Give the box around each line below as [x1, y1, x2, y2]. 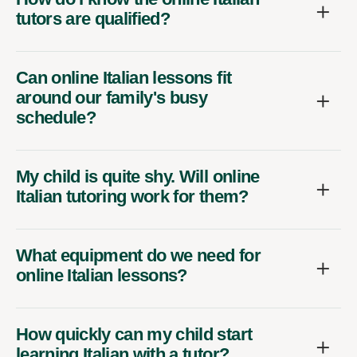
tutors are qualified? [16, 9, 171, 29]
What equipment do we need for [16, 245, 261, 266]
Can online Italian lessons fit [16, 68, 232, 88]
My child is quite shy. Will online [16, 167, 260, 187]
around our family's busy [16, 88, 208, 108]
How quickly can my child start [16, 324, 253, 345]
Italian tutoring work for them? [16, 186, 249, 207]
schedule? [16, 108, 96, 128]
